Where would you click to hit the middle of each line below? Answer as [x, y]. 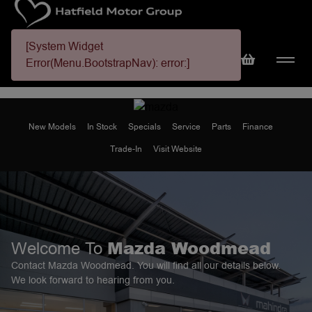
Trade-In [126, 149]
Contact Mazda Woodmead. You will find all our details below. [146, 265]
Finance [257, 126]
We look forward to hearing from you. [93, 280]
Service [186, 126]
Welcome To [59, 248]
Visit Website [178, 149]
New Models [52, 126]
